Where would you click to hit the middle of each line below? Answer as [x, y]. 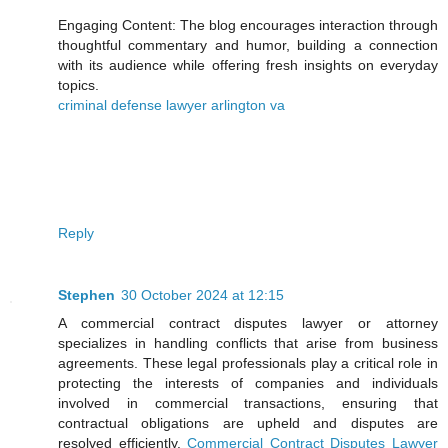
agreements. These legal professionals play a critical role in [248, 362]
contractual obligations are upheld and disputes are [248, 422]
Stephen [86, 294]
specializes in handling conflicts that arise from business [248, 342]
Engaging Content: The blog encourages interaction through [248, 24]
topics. [78, 84]
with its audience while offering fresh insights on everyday [248, 64]
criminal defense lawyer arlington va [171, 104]
